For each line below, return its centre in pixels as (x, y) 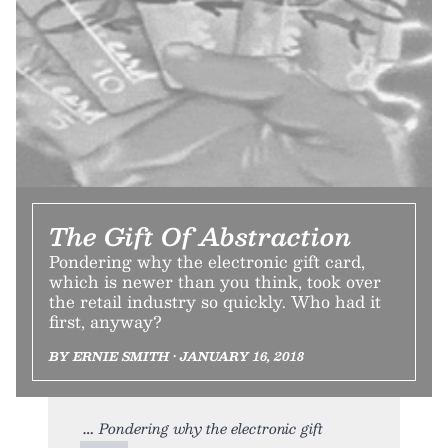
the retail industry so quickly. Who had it (215, 301)
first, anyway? (105, 321)
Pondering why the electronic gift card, (207, 261)
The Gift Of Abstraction (200, 235)
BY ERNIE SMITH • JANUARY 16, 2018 (176, 355)
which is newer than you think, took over (215, 281)
